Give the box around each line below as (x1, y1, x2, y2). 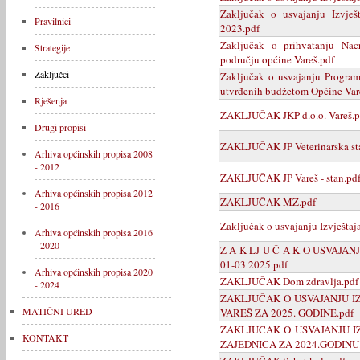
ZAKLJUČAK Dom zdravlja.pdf (220, 273, 358, 288)
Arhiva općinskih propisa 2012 (35, 186, 153, 199)
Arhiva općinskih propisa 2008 (35, 147, 153, 160)
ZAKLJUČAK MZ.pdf (220, 194, 316, 209)
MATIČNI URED (22, 305, 92, 317)
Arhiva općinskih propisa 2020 (35, 265, 153, 278)
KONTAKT (22, 331, 68, 344)
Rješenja (35, 94, 67, 107)
